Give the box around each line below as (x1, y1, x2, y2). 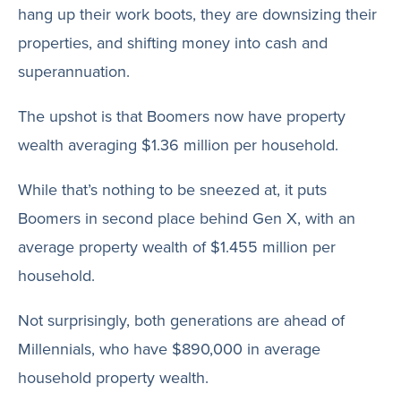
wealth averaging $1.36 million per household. (18, 133, 338, 157)
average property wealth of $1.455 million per (18, 235, 336, 259)
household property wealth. (18, 366, 209, 389)
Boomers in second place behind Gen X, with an (18, 207, 355, 230)
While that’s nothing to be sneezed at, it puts (18, 178, 327, 201)
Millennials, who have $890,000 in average (18, 337, 320, 361)
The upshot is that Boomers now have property (18, 105, 346, 128)
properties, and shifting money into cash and (18, 31, 328, 55)
